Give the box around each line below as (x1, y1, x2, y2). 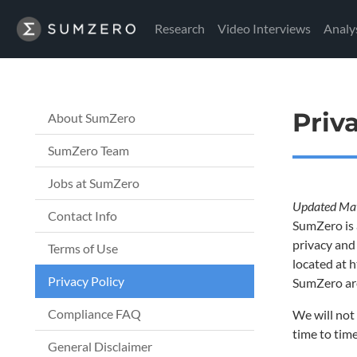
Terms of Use (48, 241, 118, 256)
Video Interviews (218, 21, 311, 37)
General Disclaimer (48, 339, 152, 354)
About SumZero (48, 110, 135, 125)
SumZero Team (48, 143, 129, 158)
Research (155, 21, 205, 37)
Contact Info (48, 208, 117, 223)
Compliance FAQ (48, 306, 141, 321)
